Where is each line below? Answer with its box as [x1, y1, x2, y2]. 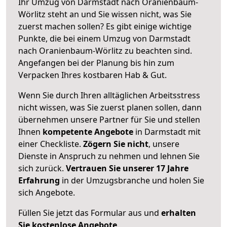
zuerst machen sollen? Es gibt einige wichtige [18, 20, 192, 32]
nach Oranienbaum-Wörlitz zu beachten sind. [18, 45, 192, 56]
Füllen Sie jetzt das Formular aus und [18, 207, 161, 218]
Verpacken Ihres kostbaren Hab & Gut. [18, 69, 167, 81]
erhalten [161, 207, 196, 218]
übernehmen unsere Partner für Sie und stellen [18, 113, 200, 125]
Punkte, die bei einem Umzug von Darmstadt [18, 32, 191, 44]
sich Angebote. [18, 186, 75, 198]
